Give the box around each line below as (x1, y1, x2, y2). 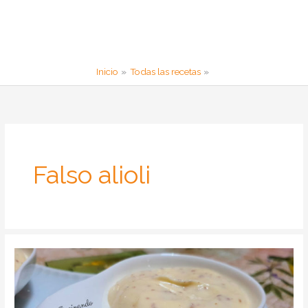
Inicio (96, 66, 119, 78)
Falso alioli (33, 159, 151, 190)
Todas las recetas (129, 66, 201, 78)
